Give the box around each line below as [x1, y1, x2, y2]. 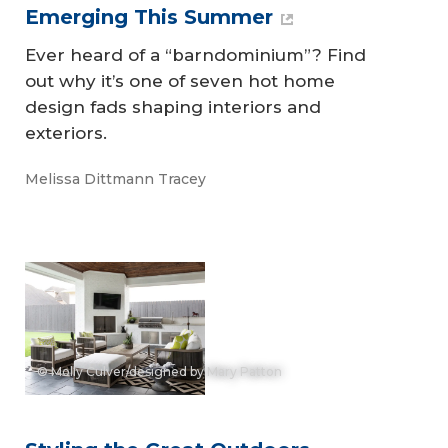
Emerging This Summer [25, 5, 273, 30]
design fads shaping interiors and [25, 97, 321, 118]
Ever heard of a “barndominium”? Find [25, 45, 366, 66]
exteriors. [25, 123, 107, 144]
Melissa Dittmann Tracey [25, 169, 206, 188]
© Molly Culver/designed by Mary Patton [37, 364, 282, 380]
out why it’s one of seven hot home [25, 71, 335, 92]
